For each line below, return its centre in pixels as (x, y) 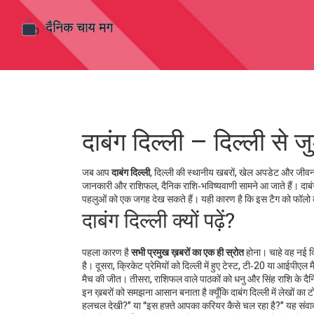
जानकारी (97, 185)
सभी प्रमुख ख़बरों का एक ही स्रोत (187, 252)
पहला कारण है (107, 252)
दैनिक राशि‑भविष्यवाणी (199, 185)
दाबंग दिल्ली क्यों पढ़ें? (158, 220)
